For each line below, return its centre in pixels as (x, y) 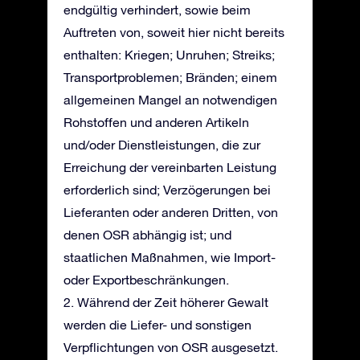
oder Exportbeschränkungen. (146, 280)
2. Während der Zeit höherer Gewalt (166, 302)
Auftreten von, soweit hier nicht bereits (174, 32)
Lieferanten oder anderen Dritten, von (171, 212)
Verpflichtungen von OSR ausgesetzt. (171, 347)
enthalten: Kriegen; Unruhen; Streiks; (169, 55)
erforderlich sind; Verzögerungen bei (167, 190)
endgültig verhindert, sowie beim (157, 10)
